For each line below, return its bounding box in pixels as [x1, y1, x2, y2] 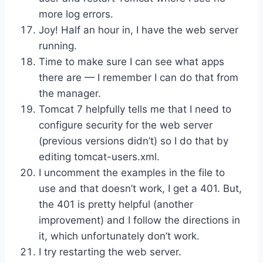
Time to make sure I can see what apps [39, 55, 224, 68]
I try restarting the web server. [39, 245, 181, 258]
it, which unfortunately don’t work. [39, 230, 200, 242]
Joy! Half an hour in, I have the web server [39, 23, 238, 36]
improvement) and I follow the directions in [39, 214, 240, 226]
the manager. [39, 87, 101, 99]
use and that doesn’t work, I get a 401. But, [39, 182, 242, 194]
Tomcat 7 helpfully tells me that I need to [39, 103, 231, 115]
